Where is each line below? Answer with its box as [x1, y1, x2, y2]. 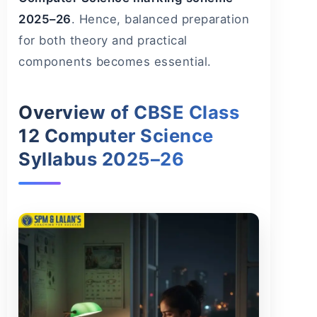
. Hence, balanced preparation [71, 12, 249, 27]
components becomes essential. [18, 54, 212, 69]
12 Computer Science [18, 125, 214, 147]
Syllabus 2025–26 [18, 148, 184, 171]
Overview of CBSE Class [18, 101, 239, 124]
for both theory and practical [18, 33, 188, 48]
